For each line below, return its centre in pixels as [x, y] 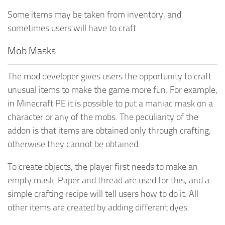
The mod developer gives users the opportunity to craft [109, 76]
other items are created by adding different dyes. [98, 207]
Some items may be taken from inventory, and [94, 14]
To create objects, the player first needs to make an [103, 166]
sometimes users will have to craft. [73, 28]
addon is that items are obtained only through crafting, [109, 130]
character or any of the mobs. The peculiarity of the [103, 117]
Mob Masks [32, 50]
